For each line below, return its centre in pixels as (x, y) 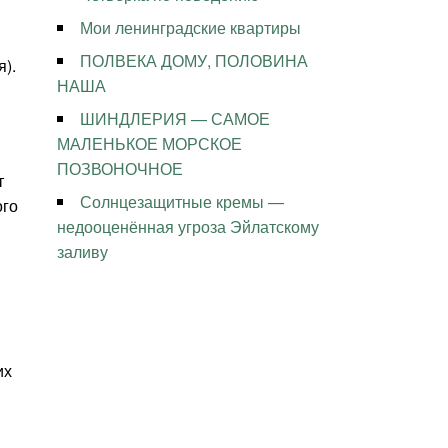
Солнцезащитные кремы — (182, 202)
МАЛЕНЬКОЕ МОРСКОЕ (150, 144)
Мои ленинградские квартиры (191, 28)
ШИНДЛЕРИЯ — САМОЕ (175, 119)
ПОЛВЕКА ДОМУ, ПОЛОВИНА (194, 61)
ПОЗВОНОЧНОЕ (120, 169)
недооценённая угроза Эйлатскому (188, 227)
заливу (83, 252)
